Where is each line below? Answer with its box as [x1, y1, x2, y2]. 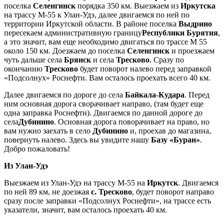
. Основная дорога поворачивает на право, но [54, 117, 209, 126]
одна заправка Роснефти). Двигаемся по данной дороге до [4, 108, 202, 117]
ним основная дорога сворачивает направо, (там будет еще [4, 99, 203, 108]
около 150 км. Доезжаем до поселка [4, 46, 127, 55]
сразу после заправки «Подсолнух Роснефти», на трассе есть [4, 196, 211, 205]
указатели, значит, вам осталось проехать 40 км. [4, 205, 167, 214]
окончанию [4, 64, 44, 73]
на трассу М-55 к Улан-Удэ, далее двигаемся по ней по [4, 10, 189, 19]
